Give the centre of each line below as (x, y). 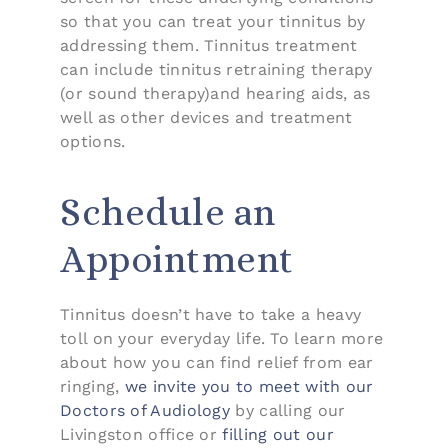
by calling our (288, 410)
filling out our (278, 434)
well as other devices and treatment (206, 117)
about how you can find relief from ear (217, 362)
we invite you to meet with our (249, 386)
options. (93, 141)
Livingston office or (141, 434)
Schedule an (168, 211)
